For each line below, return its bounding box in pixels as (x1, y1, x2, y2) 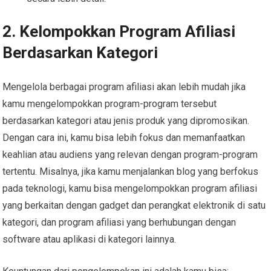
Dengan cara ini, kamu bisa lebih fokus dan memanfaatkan (2, 131, 246, 143)
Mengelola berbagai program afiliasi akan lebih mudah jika (2, 80, 246, 93)
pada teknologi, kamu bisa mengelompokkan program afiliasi (2, 182, 258, 194)
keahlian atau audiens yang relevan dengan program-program (2, 148, 258, 160)
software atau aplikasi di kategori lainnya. (2, 233, 177, 245)
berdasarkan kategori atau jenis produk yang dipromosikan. (2, 114, 250, 126)
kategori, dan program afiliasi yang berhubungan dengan (2, 216, 237, 228)
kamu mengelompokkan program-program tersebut (2, 97, 217, 109)
